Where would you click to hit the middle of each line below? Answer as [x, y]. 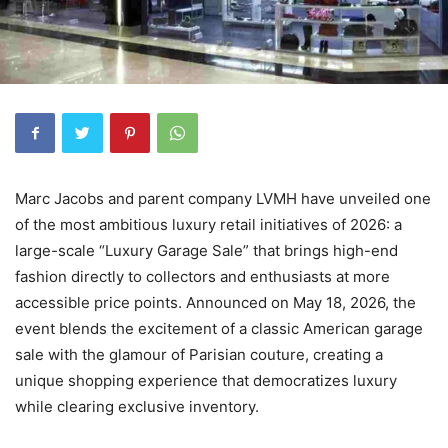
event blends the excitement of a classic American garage [219, 328]
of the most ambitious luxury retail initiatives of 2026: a [208, 224]
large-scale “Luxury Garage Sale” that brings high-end [206, 250]
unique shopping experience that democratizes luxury [206, 380]
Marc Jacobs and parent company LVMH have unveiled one [223, 198]
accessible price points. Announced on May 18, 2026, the [215, 302]
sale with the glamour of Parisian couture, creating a [199, 354]
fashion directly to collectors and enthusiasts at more [202, 276]
